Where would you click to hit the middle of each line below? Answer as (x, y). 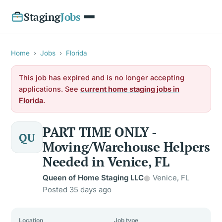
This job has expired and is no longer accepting (102, 78)
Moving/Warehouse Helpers (126, 147)
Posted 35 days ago (77, 190)
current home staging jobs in (130, 89)
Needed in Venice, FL (106, 162)
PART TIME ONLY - (100, 132)
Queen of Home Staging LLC (93, 178)
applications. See (50, 89)
